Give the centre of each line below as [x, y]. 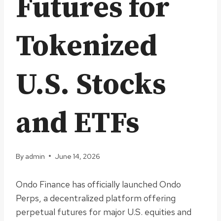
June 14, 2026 [78, 156]
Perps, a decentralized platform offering [96, 198]
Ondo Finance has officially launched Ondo [98, 184]
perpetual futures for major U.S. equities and [104, 212]
